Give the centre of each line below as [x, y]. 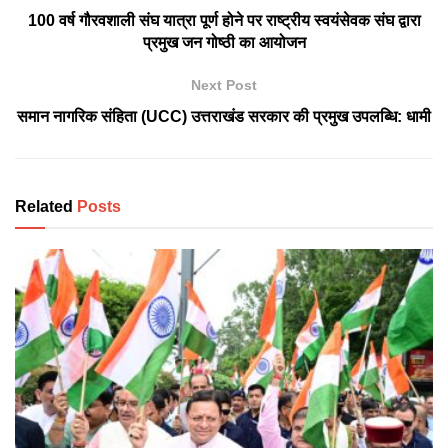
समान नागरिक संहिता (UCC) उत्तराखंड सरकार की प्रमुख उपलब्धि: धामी [224, 117]
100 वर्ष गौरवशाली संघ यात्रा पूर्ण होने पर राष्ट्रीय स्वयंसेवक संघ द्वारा [224, 21]
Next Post [224, 85]
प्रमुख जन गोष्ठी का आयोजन [224, 43]
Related [44, 207]
